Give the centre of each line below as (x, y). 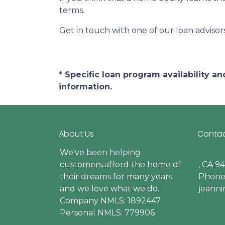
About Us (76, 134)
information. (85, 87)
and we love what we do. (109, 189)
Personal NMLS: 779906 (107, 213)
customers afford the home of (120, 165)
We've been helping (100, 153)
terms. (72, 11)
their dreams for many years (116, 177)
